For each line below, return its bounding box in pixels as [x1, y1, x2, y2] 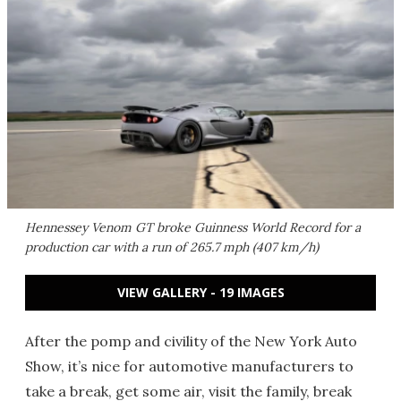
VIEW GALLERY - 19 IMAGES [116, 284, 285, 301]
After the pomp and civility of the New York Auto [25, 332, 357, 350]
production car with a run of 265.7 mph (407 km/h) [25, 239, 319, 255]
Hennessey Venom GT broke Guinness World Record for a [25, 219, 361, 235]
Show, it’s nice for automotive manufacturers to [25, 357, 354, 375]
